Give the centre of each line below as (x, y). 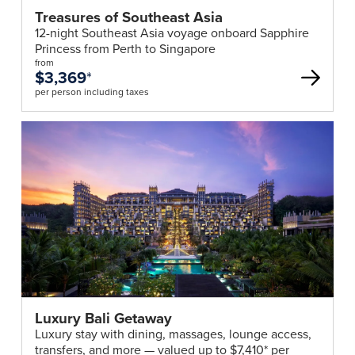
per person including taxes (92, 92)
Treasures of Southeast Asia (128, 17)
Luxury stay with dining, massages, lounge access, (173, 334)
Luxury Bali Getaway (103, 319)
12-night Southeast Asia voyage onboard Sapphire (172, 33)
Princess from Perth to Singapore (125, 49)
